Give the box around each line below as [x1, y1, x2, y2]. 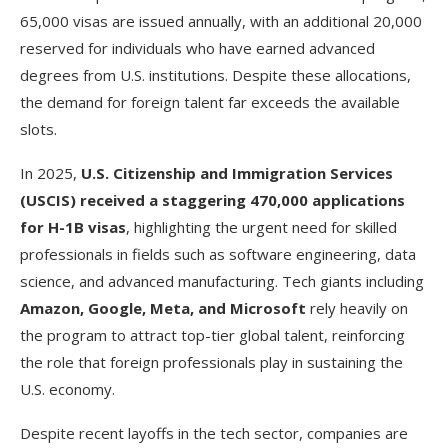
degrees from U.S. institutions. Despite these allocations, [20, 64, 411, 85]
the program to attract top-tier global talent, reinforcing [20, 324, 405, 345]
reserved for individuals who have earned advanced [20, 37, 375, 58]
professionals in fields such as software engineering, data [20, 243, 416, 264]
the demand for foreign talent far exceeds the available [20, 91, 400, 112]
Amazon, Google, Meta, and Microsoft [20, 297, 306, 318]
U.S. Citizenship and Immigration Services [81, 162, 393, 183]
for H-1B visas [20, 216, 126, 237]
